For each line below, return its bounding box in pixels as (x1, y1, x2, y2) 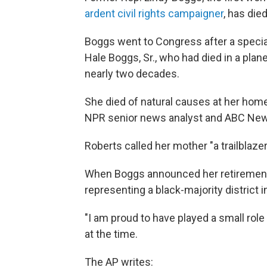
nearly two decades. (85, 67, 179, 80)
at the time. (85, 227, 138, 240)
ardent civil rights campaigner (85, 7, 223, 20)
